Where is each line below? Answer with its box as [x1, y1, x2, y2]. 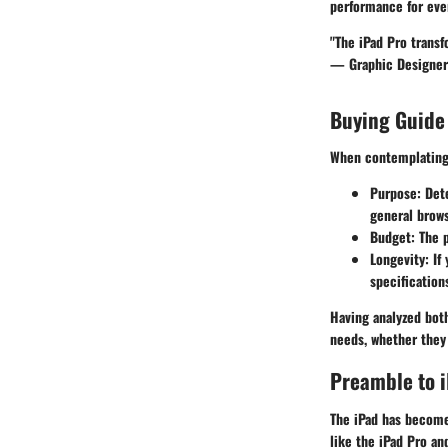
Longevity [370, 248, 425, 270]
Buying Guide [330, 103, 445, 135]
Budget [370, 226, 411, 248]
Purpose [370, 182, 417, 204]
